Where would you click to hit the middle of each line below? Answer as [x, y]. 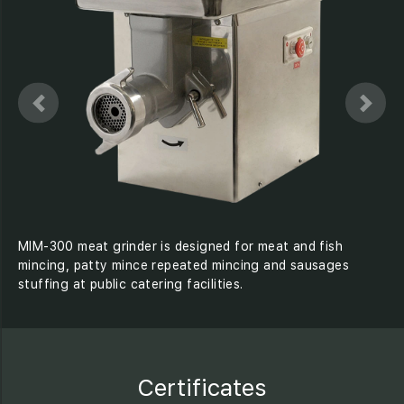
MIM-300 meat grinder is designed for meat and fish [180, 246]
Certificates [202, 387]
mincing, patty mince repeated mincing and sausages [184, 265]
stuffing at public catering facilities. [131, 284]
